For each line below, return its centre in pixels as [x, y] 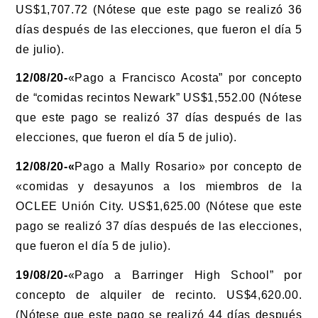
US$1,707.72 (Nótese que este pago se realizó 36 [159, 9]
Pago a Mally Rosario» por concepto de [188, 167]
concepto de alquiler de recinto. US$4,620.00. [159, 295]
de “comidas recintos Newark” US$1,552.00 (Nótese [159, 98]
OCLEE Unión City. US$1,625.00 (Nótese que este [159, 207]
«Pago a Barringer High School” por [185, 275]
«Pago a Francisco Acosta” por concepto [185, 78]
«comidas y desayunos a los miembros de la [159, 187]
